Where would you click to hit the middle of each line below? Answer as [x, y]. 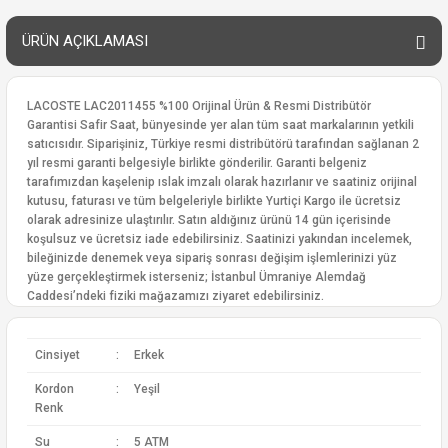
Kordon [54, 389]
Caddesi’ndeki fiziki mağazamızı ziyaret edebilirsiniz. [175, 296]
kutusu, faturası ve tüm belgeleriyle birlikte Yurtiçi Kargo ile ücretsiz [214, 201]
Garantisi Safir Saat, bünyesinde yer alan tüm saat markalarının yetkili [220, 125]
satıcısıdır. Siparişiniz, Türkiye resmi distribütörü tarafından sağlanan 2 [223, 144]
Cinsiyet [57, 355]
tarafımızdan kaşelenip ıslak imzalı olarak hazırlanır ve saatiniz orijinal [222, 182]
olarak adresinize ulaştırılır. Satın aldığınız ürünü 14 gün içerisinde [209, 220]
